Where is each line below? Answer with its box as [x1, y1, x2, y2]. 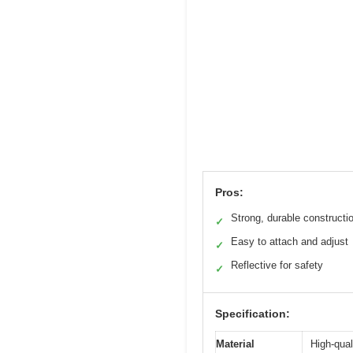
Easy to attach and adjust [231, 235, 348, 247]
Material [216, 337, 255, 350]
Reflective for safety [231, 258, 323, 271]
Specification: [215, 307, 290, 320]
